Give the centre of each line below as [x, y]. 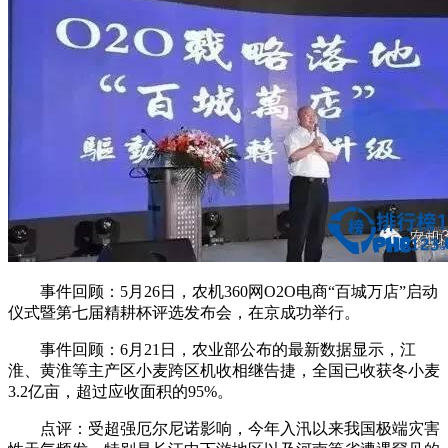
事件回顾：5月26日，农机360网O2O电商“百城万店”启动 [223, 291]
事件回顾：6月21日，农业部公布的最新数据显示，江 [212, 349]
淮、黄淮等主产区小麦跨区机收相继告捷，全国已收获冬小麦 [224, 370]
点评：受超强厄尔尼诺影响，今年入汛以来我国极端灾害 [224, 428]
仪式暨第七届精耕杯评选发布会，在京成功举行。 [184, 312]
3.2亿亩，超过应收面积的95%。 [120, 391]
